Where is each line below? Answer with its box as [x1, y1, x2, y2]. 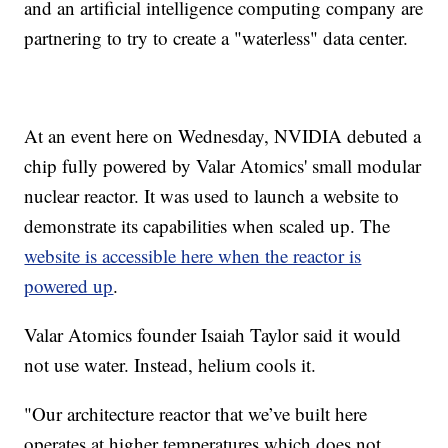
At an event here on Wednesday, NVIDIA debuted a [24, 123, 422, 149]
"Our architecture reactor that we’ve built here [24, 401, 368, 427]
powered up [24, 273, 114, 299]
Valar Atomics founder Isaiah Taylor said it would [24, 322, 402, 348]
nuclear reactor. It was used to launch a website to [24, 183, 400, 209]
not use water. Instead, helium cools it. [24, 352, 317, 378]
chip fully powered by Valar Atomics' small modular [24, 153, 422, 179]
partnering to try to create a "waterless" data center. [24, 25, 409, 51]
